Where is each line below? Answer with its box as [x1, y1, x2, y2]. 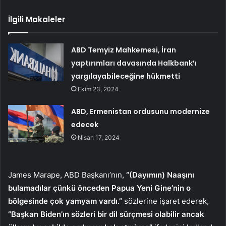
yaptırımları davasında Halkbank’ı [71, 58, 197, 69]
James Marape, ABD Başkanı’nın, [8, 170, 126, 180]
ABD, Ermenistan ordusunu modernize [71, 106, 210, 117]
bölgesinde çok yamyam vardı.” [8, 196, 124, 206]
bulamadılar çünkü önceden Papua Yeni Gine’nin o [8, 183, 191, 193]
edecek [71, 120, 99, 130]
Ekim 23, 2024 [78, 85, 119, 93]
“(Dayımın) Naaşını [126, 170, 194, 180]
